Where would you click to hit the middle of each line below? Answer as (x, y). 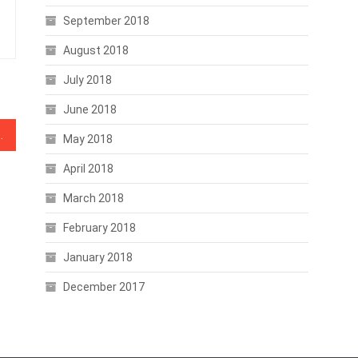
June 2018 (89, 109)
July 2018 (87, 80)
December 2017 (103, 287)
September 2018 (106, 21)
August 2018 (95, 50)
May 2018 (88, 139)
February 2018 (99, 228)
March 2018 (93, 198)
